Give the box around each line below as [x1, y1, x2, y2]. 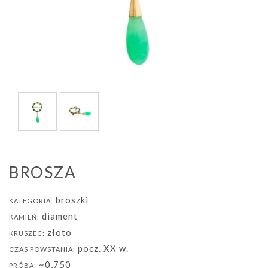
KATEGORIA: [9, 196, 53, 205]
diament [39, 210, 78, 221]
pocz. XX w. [75, 242, 129, 254]
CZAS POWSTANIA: [9, 245, 75, 253]
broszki [53, 194, 89, 205]
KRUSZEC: [9, 229, 45, 237]
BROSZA [9, 162, 77, 182]
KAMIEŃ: [9, 212, 39, 221]
